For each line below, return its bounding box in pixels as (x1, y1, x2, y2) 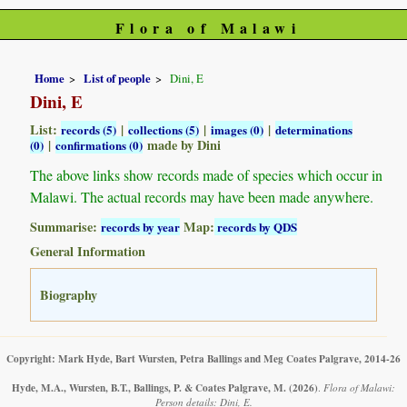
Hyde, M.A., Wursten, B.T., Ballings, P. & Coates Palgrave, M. (12, 379, 286, 395)
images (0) (211, 120, 264, 138)
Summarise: (30, 216, 102, 236)
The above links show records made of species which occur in (30, 164, 383, 184)
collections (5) (128, 120, 200, 138)
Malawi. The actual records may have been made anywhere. (30, 186, 374, 206)
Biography (40, 284, 98, 304)
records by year (101, 217, 181, 235)
